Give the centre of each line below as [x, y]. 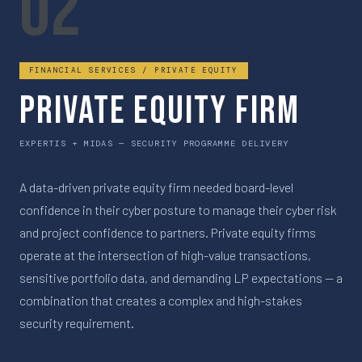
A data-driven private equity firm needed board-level [156, 187]
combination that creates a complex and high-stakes [161, 300]
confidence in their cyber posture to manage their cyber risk [178, 209]
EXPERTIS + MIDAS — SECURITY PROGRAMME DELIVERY [154, 143]
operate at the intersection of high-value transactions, [165, 255]
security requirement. [77, 322]
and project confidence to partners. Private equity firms [168, 232]
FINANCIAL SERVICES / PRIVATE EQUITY [134, 71]
